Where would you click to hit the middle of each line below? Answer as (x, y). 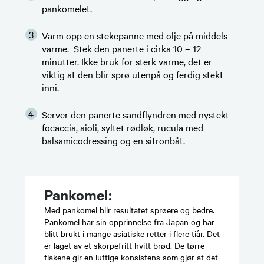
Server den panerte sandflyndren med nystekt (135, 114)
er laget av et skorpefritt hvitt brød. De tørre (124, 245)
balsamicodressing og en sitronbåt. (113, 140)
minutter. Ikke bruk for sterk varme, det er (127, 61)
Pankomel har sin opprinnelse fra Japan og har (129, 221)
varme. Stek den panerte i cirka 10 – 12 (121, 48)
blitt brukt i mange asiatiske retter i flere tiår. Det (132, 233)
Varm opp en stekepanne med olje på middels (134, 35)
